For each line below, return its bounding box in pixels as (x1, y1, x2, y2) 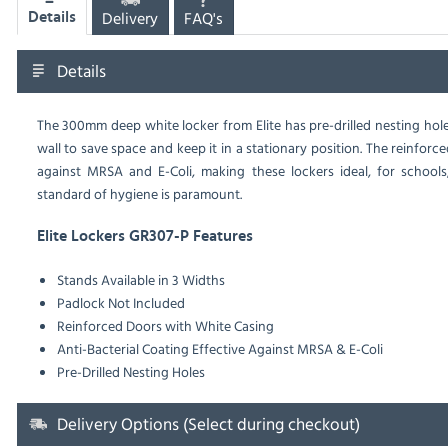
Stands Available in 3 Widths (56, 269, 225, 291)
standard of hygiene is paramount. (36, 183, 242, 205)
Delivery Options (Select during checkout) (56, 411, 360, 437)
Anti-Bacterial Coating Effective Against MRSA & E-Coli (56, 338, 383, 360)
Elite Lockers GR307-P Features (36, 228, 253, 245)
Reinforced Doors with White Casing (56, 315, 274, 337)
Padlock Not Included (56, 292, 185, 314)
